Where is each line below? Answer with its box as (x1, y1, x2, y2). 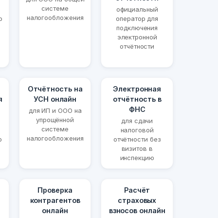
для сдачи (121, 117, 153, 125)
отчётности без (113, 135, 161, 144)
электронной (117, 33, 157, 41)
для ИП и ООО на (28, 107, 82, 115)
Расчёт (124, 186, 150, 195)
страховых (118, 196, 157, 205)
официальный (116, 5, 158, 14)
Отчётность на (27, 85, 83, 93)
